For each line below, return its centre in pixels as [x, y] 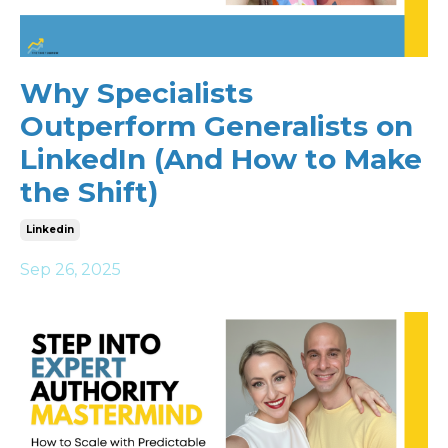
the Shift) [89, 191]
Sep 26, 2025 [70, 269]
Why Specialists [136, 92]
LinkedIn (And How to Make [221, 158]
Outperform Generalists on [216, 125]
